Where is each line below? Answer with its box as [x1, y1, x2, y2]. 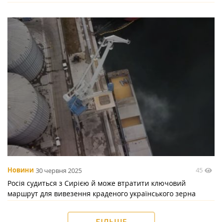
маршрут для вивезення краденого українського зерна [7, 189, 196, 199]
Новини [7, 166, 34, 175]
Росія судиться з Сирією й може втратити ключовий [7, 178, 186, 188]
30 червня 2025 [36, 166, 82, 175]
